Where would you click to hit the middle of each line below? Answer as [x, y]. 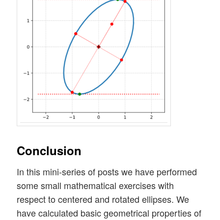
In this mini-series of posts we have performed [107, 172]
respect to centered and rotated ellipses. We [103, 199]
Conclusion [49, 151]
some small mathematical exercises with [96, 185]
